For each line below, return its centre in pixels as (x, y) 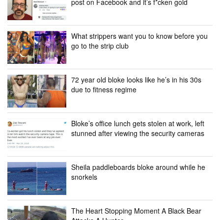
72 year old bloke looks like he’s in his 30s (136, 80)
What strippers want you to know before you (139, 36)
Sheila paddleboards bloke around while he (138, 167)
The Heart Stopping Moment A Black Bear (136, 211)
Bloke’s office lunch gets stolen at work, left (138, 124)
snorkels (84, 177)
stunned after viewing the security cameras (138, 133)
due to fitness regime (104, 90)
